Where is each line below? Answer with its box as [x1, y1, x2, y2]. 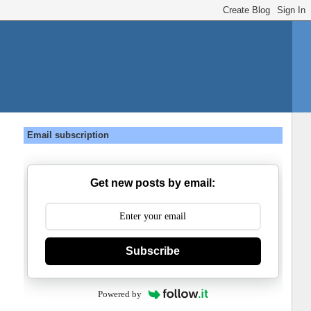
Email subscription [26, 129, 109, 140]
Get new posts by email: [90, 176, 216, 189]
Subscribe [126, 244, 180, 257]
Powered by [98, 288, 142, 299]
